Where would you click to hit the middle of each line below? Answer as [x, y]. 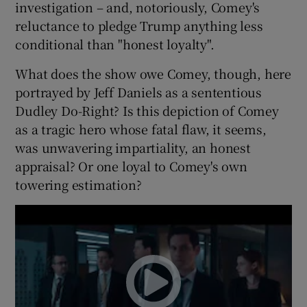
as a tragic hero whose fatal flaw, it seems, [141, 128]
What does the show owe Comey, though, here [153, 73]
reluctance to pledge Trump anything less [139, 25]
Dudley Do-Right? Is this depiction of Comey [147, 110]
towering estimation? [78, 184]
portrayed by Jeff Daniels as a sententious [139, 91]
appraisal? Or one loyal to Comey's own [131, 165]
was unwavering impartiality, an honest [133, 147]
